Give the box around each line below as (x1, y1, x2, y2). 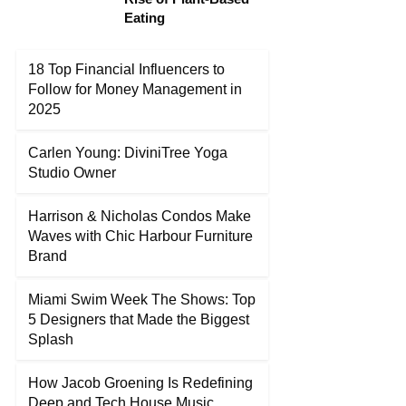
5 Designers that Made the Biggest (28, 312, 249, 327)
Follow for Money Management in (28, 82, 242, 97)
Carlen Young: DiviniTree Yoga (28, 145, 227, 160)
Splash (28, 332, 73, 347)
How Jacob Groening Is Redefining (28, 375, 253, 391)
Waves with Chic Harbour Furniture (28, 228, 253, 244)
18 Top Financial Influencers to (28, 62, 225, 77)
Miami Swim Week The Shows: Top (28, 292, 256, 307)
